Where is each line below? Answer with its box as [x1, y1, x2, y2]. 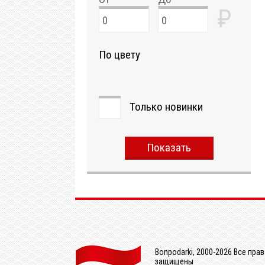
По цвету [99, 48, 140, 62]
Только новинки [130, 100, 203, 114]
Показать [147, 141, 191, 154]
